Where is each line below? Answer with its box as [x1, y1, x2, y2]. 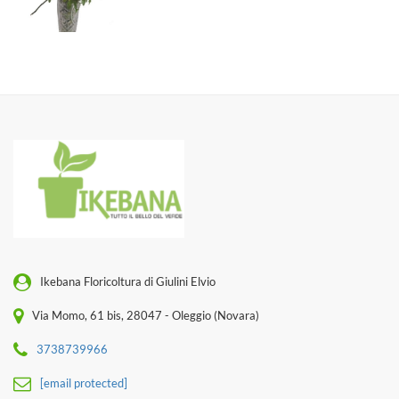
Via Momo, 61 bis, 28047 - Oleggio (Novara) [32, 307, 259, 322]
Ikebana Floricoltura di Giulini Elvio [40, 273, 216, 289]
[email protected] [40, 375, 127, 390]
